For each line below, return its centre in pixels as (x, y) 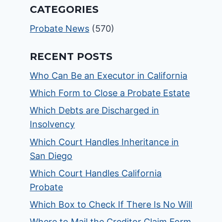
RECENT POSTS (71, 56)
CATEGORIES (64, 9)
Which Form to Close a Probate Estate (110, 93)
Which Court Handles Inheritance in (105, 142)
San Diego (51, 156)
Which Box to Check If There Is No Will (111, 204)
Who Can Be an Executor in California (109, 76)
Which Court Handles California (96, 173)
